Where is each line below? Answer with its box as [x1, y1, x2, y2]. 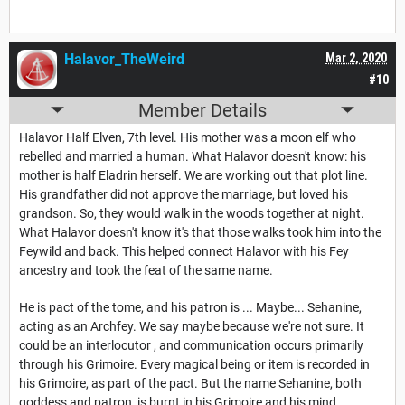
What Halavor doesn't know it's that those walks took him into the [19, 224, 381, 240]
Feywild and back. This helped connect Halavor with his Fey [19, 243, 349, 259]
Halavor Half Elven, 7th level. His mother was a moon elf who [19, 129, 356, 145]
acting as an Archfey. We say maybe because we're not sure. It [19, 318, 364, 334]
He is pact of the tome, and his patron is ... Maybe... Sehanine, [19, 299, 362, 315]
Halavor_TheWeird [64, 50, 184, 68]
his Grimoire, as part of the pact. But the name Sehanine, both [19, 375, 362, 391]
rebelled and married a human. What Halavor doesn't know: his [19, 148, 366, 164]
